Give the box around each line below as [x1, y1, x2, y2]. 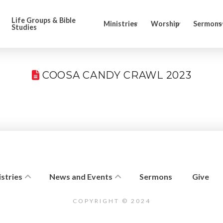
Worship [150, 19, 179, 28]
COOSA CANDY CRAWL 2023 [39, 69, 192, 81]
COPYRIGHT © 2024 [72, 197, 151, 205]
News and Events [49, 172, 112, 181]
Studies [11, 23, 37, 31]
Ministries [103, 19, 137, 28]
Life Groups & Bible [11, 16, 76, 24]
